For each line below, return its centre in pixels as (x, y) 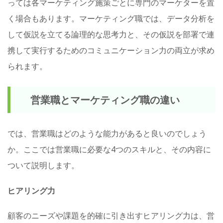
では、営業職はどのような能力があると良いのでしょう (107, 134)
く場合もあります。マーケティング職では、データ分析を (111, 19)
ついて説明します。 (43, 166)
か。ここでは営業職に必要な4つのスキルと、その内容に (109, 150)
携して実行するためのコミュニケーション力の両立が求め (111, 51)
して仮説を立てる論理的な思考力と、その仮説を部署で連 (111, 35)
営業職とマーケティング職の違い (105, 100)
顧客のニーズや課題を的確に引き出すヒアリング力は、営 (111, 216)
